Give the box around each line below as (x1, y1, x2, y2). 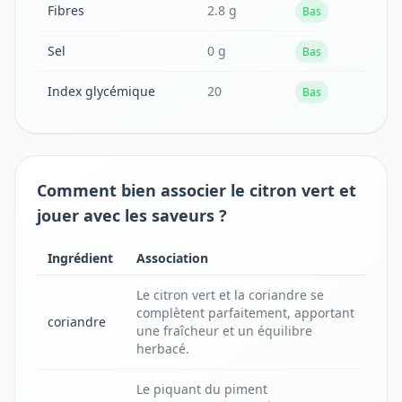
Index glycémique (48, 83, 155, 100)
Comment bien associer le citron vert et (37, 179, 356, 201)
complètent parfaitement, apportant (136, 304, 354, 321)
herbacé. (136, 340, 189, 357)
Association (136, 249, 208, 267)
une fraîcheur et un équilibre (136, 322, 312, 339)
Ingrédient (48, 249, 113, 267)
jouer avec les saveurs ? (37, 205, 227, 226)
